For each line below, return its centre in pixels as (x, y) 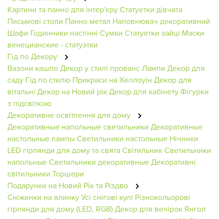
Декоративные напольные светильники (78, 126)
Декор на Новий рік (72, 91)
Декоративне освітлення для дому (70, 115)
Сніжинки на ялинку (43, 197)
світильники (29, 173)
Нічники (184, 138)
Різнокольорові (163, 197)
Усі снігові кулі (107, 197)
